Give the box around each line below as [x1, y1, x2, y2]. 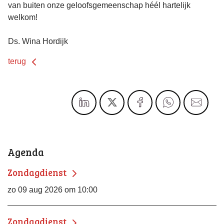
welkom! [8, 12, 37, 21]
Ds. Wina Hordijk [8, 36, 68, 45]
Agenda [7, 145, 44, 159]
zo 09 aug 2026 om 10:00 [7, 185, 97, 194]
